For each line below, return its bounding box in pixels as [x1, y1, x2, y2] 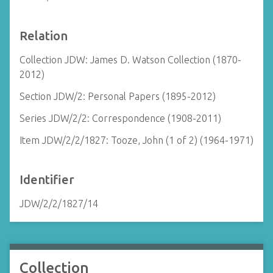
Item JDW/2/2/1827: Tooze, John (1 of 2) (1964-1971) [19, 135, 253, 146]
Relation [19, 29, 68, 43]
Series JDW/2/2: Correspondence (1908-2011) [19, 113, 221, 124]
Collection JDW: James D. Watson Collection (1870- [19, 54, 241, 65]
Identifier [19, 172, 74, 186]
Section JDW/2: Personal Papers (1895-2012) [19, 91, 216, 102]
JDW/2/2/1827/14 [19, 198, 98, 209]
